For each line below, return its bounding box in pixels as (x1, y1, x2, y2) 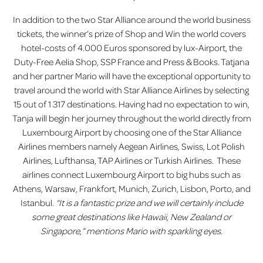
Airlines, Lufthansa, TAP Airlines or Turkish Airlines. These (22, 154, 241, 167)
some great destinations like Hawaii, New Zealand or (32, 211, 231, 223)
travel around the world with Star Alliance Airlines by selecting (14, 84, 249, 96)
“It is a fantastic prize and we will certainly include (55, 197, 243, 209)
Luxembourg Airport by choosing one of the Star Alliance (22, 126, 241, 139)
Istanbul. (20, 197, 56, 209)
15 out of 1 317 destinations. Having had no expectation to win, (14, 98, 249, 110)
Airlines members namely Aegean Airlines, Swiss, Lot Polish (18, 140, 245, 153)
